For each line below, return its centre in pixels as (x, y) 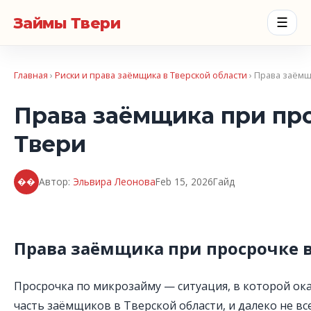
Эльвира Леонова (114, 182)
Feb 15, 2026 (184, 182)
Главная (31, 75)
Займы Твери (67, 23)
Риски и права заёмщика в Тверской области (151, 75)
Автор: (56, 182)
